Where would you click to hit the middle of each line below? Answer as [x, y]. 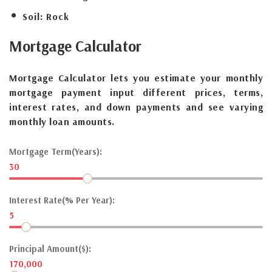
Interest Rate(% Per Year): [62, 200]
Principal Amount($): [50, 248]
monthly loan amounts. [62, 121]
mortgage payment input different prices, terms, [136, 92]
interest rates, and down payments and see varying [136, 107]
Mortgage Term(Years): [56, 151]
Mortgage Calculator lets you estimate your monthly [136, 77]
